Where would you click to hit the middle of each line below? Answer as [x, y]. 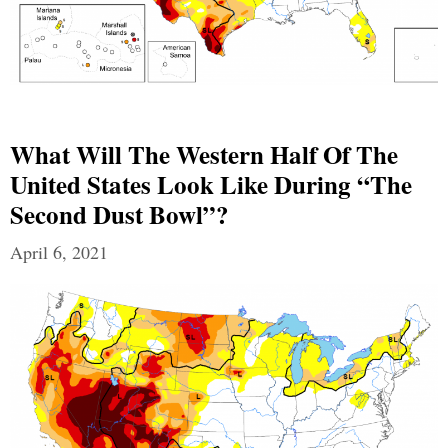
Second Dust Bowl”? [119, 214]
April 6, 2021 [59, 251]
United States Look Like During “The [211, 184]
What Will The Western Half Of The [204, 154]
